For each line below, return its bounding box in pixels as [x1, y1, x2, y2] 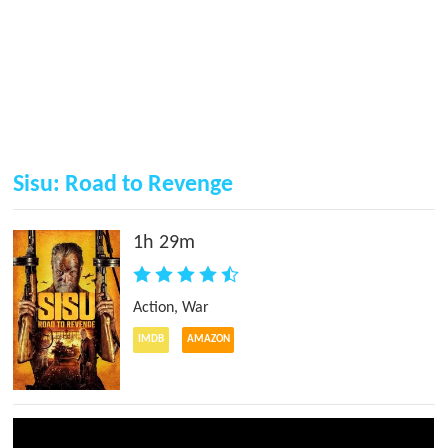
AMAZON [186, 334, 230, 346]
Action [133, 299, 175, 316]
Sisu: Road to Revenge [13, 172, 234, 197]
